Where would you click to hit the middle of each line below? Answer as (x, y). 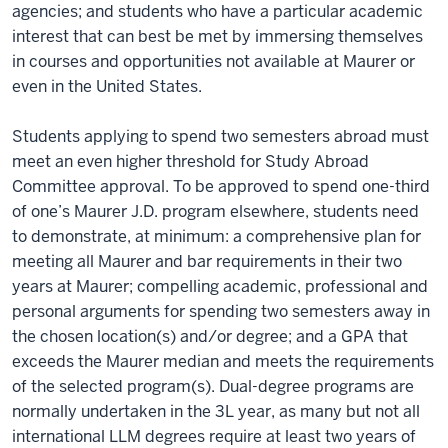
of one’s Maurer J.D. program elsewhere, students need (215, 211)
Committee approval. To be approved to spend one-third (221, 186)
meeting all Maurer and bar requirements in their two (207, 261)
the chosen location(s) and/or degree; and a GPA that (210, 336)
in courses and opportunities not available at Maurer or (213, 61)
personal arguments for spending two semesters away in (221, 311)
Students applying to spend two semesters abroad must (220, 136)
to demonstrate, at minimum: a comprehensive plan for (216, 236)
